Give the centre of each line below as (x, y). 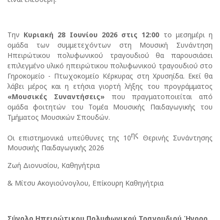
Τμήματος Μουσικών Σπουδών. (59, 117)
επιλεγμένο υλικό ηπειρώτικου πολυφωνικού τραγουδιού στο (110, 65)
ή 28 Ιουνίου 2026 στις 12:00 (104, 34)
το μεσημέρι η (186, 34)
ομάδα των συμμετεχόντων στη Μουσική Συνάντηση (110, 45)
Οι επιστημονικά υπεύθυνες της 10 (69, 137)
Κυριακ (37, 34)
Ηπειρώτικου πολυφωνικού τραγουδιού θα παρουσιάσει (110, 55)
